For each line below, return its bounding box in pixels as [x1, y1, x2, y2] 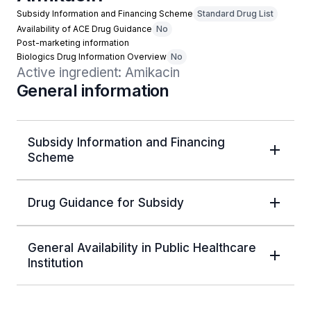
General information [17, 81, 169, 101]
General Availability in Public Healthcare [28, 241, 256, 255]
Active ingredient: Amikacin [17, 65, 180, 81]
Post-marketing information [17, 37, 129, 48]
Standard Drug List [197, 8, 274, 19]
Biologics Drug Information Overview [17, 51, 167, 62]
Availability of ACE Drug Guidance [17, 24, 152, 34]
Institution [28, 256, 83, 270]
